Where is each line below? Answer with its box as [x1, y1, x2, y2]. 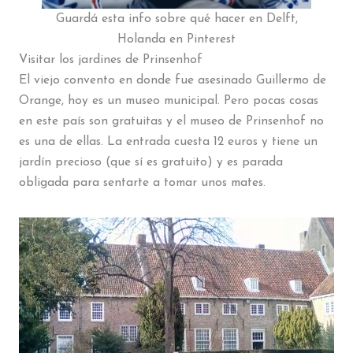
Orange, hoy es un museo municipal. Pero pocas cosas [18, 94, 318, 107]
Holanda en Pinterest [117, 32, 236, 46]
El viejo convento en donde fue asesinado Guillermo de [18, 73, 326, 87]
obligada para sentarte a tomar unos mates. [18, 176, 266, 189]
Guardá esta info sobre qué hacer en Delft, [55, 12, 298, 25]
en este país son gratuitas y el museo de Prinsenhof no [18, 114, 324, 128]
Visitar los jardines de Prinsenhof [18, 53, 203, 66]
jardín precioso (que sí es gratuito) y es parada [18, 155, 283, 169]
